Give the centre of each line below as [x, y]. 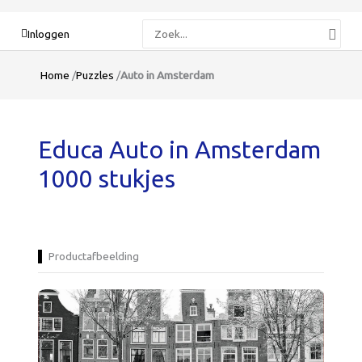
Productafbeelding [94, 256]
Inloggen [49, 34]
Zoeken [162, 25]
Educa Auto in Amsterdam [180, 149]
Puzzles [95, 75]
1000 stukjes [107, 178]
